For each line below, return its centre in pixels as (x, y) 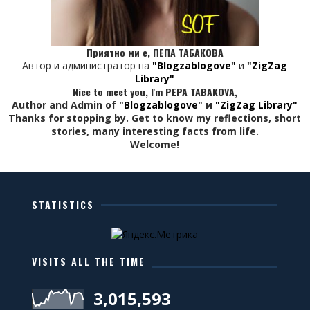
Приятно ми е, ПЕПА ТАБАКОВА (155, 52)
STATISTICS (63, 204)
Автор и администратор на (88, 65)
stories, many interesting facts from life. (155, 131)
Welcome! (155, 144)
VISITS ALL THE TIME (89, 261)
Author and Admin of (66, 104)
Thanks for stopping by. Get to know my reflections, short (155, 118)
